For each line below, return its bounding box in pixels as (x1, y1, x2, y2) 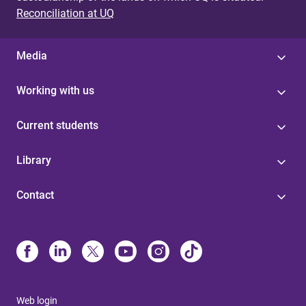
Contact (16, 188, 54, 201)
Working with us (16, 83, 94, 97)
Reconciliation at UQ (16, 6, 114, 20)
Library (16, 153, 51, 167)
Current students (16, 118, 98, 132)
